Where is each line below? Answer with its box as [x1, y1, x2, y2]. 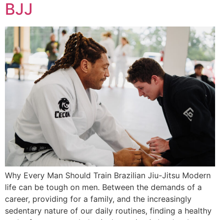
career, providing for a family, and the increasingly [5, 194, 192, 204]
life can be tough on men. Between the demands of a [5, 182, 202, 192]
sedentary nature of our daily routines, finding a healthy [5, 206, 212, 216]
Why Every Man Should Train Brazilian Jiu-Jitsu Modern [5, 170, 211, 181]
